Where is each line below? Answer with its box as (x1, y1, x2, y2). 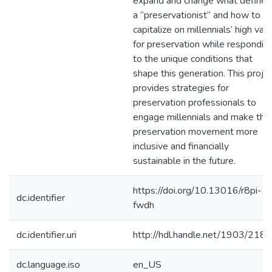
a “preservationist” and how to (133, 8, 260, 22)
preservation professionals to (133, 96, 256, 109)
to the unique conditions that (133, 52, 253, 66)
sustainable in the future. (133, 154, 236, 168)
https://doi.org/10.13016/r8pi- (133, 184, 262, 197)
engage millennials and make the (133, 110, 270, 124)
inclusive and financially (133, 140, 229, 153)
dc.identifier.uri (16, 228, 76, 242)
